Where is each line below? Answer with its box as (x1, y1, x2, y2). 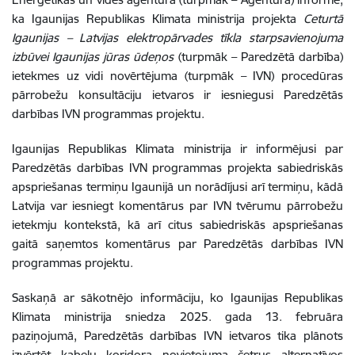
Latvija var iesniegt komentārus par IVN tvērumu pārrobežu (12, 198, 343, 213)
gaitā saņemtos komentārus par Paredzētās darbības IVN (12, 236, 343, 251)
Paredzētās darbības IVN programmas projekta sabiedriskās (12, 160, 343, 175)
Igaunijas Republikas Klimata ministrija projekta (31, 11, 304, 26)
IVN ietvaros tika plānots (204, 328, 343, 343)
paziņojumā (12, 328, 74, 343)
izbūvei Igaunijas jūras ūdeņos (12, 49, 178, 64)
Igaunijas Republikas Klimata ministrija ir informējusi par (12, 141, 343, 156)
